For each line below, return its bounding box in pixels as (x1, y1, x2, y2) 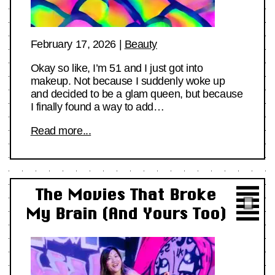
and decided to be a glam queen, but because (30, 88, 243, 101)
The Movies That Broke (36, 185, 217, 203)
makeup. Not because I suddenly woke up (30, 75, 225, 88)
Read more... (30, 125, 91, 137)
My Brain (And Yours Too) (26, 204, 227, 222)
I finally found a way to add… (30, 101, 165, 114)
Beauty (124, 38, 157, 51)
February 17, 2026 (30, 38, 116, 51)
